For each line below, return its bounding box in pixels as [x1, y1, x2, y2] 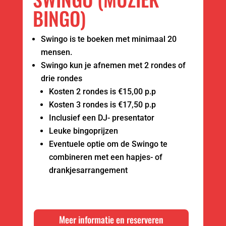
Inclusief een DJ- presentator [48, 112, 154, 123]
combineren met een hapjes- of [48, 152, 162, 162]
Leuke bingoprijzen [48, 126, 118, 136]
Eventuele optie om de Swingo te [48, 139, 167, 149]
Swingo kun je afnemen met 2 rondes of [40, 60, 186, 70]
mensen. [40, 47, 72, 57]
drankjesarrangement [48, 165, 128, 175]
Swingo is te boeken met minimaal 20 [40, 34, 177, 44]
